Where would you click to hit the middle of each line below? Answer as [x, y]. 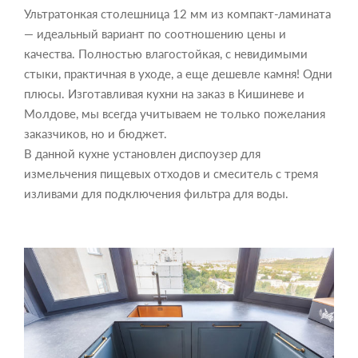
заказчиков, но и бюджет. [95, 134]
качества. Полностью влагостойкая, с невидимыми [166, 54]
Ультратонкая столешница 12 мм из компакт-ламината [177, 14]
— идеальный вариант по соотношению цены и [155, 34]
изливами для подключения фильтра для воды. [158, 194]
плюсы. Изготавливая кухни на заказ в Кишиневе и [164, 94]
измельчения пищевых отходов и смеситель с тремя [171, 174]
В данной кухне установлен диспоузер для [142, 154]
